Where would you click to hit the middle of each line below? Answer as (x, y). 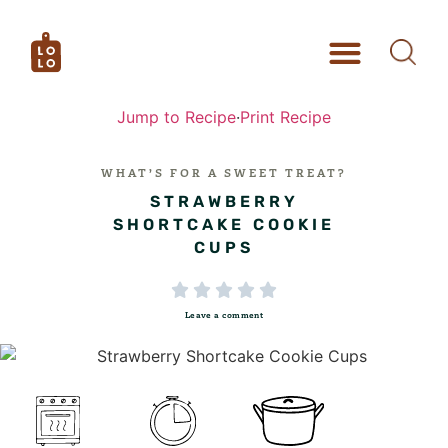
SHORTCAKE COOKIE (224, 224)
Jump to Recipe (176, 117)
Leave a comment (224, 314)
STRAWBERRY (224, 201)
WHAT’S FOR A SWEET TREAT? (224, 172)
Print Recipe (285, 117)
